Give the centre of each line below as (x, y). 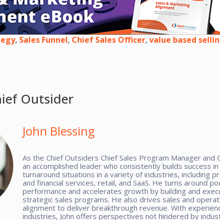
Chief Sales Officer (109, 40)
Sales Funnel (43, 40)
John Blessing (59, 131)
